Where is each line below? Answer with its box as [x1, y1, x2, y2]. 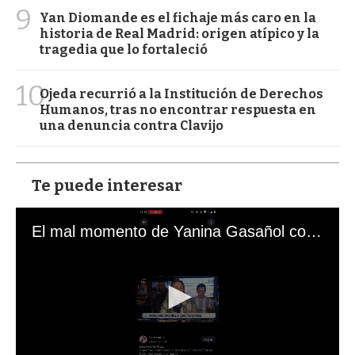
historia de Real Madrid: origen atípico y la [40, 26, 319, 42]
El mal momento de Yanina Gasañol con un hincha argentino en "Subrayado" [306, 223, 322, 241]
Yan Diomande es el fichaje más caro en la [40, 10, 316, 26]
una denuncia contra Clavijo [40, 118, 223, 134]
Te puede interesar [32, 176, 182, 196]
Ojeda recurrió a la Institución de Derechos [40, 86, 323, 102]
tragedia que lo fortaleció [40, 42, 208, 58]
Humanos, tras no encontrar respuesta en [40, 102, 316, 118]
